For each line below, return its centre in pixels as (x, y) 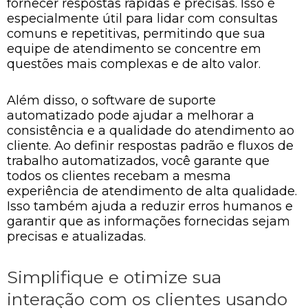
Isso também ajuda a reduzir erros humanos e (150, 206)
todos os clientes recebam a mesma (119, 176)
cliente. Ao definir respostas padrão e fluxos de (150, 146)
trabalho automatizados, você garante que (138, 161)
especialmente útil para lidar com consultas (142, 18)
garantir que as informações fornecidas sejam (148, 221)
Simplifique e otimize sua (114, 277)
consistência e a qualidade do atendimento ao (151, 131)
